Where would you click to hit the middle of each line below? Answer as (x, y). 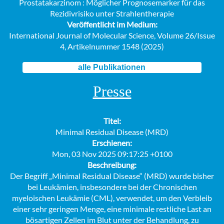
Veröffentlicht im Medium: (112, 24)
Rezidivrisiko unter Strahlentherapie (112, 13)
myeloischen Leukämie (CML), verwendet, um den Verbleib (112, 198)
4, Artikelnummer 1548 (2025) (112, 46)
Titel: (112, 121)
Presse (112, 91)
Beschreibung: (112, 165)
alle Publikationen (112, 67)
